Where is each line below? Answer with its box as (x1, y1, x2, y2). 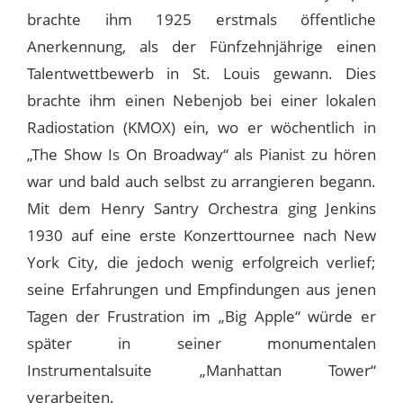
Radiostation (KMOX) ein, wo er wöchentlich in (27, 116, 376, 138)
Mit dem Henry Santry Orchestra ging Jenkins (27, 197, 376, 219)
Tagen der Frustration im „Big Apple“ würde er (27, 305, 376, 327)
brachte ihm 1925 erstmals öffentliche (27, 8, 376, 30)
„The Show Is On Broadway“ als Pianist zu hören (27, 143, 376, 165)
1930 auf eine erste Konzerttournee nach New (27, 224, 376, 246)
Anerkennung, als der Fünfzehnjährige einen (27, 35, 376, 57)
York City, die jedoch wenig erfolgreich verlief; (27, 251, 376, 273)
